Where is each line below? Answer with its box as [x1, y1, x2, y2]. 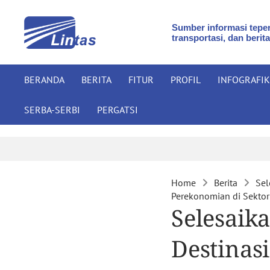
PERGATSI [97, 104, 138, 116]
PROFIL [171, 74, 201, 86]
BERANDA [24, 74, 64, 86]
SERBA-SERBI [24, 104, 80, 116]
